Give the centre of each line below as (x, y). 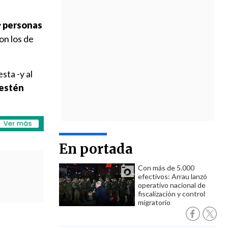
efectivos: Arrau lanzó (173, 176)
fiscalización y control (172, 194)
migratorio (154, 202)
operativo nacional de (172, 185)
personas (22, 25)
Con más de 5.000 (166, 168)
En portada (96, 149)
